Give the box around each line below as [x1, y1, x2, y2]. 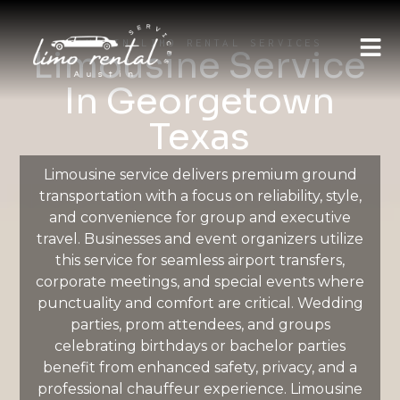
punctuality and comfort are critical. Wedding [37, 295, 363, 312]
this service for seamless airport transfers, [55, 252, 345, 269]
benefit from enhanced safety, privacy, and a [43, 359, 357, 376]
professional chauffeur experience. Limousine [37, 380, 362, 397]
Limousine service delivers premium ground [43, 166, 357, 183]
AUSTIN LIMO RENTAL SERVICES [77, 37, 323, 48]
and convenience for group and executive [49, 209, 351, 226]
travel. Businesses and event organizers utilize [37, 230, 363, 247]
